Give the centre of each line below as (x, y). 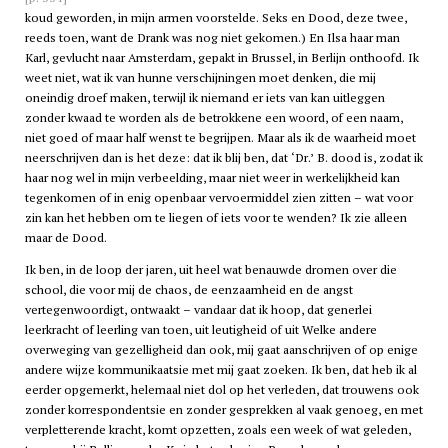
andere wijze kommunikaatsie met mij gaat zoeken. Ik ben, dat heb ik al (220, 370)
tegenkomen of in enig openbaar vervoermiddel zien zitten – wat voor (218, 198)
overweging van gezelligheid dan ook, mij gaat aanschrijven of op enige (221, 350)
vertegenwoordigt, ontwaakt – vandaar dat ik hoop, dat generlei (198, 310)
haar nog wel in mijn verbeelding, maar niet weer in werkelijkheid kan (212, 178)
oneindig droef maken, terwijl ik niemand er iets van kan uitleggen (204, 98)
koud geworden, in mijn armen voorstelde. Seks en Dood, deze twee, (215, 18)
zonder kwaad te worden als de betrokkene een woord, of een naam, (213, 118)
